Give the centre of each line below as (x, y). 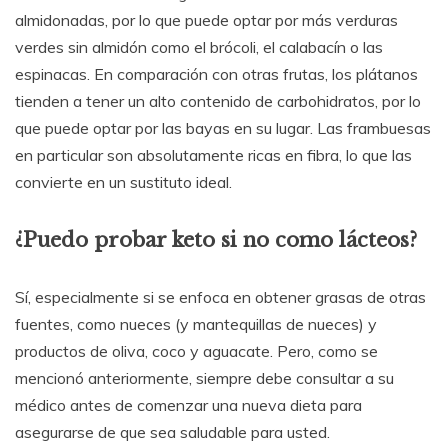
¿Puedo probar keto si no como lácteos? (216, 239)
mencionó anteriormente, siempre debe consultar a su (204, 377)
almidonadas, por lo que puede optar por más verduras (206, 20)
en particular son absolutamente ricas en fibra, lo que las (213, 155)
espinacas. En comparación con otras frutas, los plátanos (216, 74)
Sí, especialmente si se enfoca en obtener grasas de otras (220, 296)
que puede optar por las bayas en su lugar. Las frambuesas (223, 128)
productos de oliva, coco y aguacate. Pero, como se (196, 350)
